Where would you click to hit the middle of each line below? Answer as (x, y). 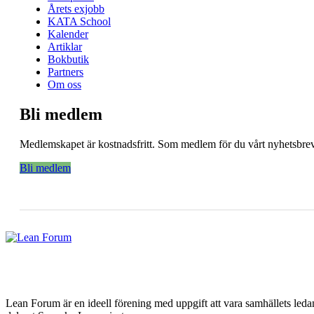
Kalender (68, 34)
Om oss (64, 84)
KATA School (79, 21)
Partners (66, 71)
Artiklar (65, 46)
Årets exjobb (76, 8)
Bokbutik (68, 59)
